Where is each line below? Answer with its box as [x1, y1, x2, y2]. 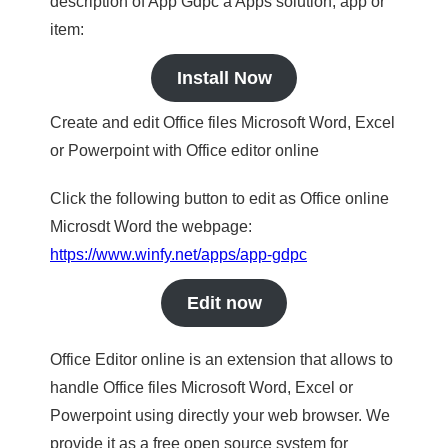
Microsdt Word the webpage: [50, 218, 252, 235]
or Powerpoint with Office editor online [50, 142, 319, 159]
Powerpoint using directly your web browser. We [50, 407, 390, 424]
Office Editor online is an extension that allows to [50, 351, 393, 368]
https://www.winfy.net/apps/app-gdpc [50, 246, 307, 263]
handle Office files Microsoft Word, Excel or [50, 379, 353, 396]
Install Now [176, 68, 272, 88]
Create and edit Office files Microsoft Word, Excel [50, 114, 395, 131]
